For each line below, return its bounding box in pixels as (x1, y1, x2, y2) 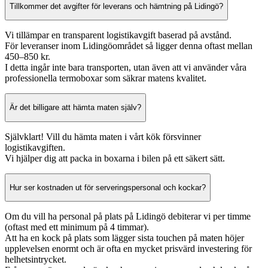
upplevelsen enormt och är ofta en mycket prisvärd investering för (5, 243, 252, 254)
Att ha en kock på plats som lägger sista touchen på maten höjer (5, 233, 244, 243)
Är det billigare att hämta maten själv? (10, 103, 141, 112)
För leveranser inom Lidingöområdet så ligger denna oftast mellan (5, 40, 252, 51)
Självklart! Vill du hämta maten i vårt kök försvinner (5, 131, 201, 142)
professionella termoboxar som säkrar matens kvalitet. (5, 72, 206, 83)
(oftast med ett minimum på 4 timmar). (5, 222, 149, 233)
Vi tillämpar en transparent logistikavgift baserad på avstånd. (5, 29, 232, 40)
